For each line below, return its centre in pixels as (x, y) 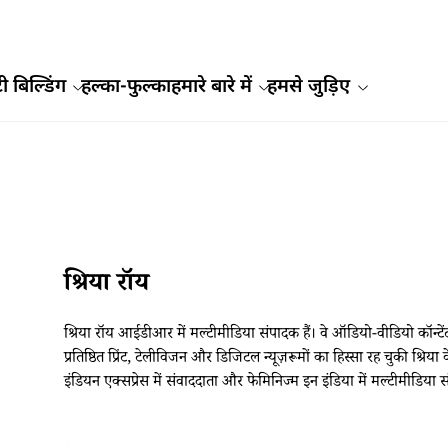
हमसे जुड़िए (309, 88)
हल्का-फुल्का (125, 88)
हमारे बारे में (211, 88)
